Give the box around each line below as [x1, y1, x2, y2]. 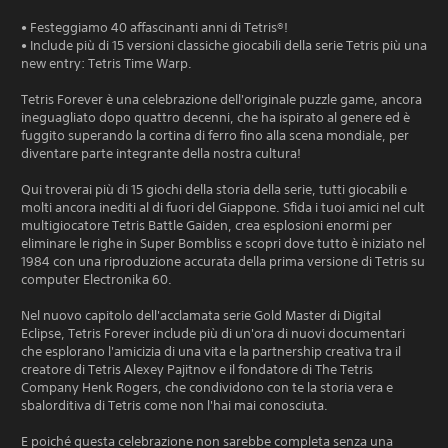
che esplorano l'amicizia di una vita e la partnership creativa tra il [21, 342, 401, 360]
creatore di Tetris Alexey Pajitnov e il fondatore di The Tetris [21, 360, 373, 378]
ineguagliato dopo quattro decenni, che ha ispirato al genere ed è [21, 108, 410, 126]
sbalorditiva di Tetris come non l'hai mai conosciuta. [21, 396, 328, 414]
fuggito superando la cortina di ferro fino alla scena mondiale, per [21, 126, 409, 144]
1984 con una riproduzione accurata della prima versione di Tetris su [21, 252, 425, 270]
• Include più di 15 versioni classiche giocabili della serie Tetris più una [21, 36, 427, 54]
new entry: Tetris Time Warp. [21, 54, 192, 72]
